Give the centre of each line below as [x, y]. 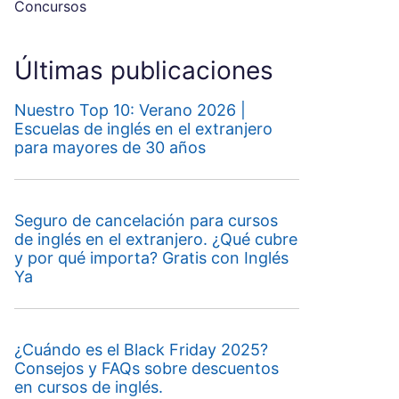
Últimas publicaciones [143, 70]
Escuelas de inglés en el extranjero [143, 129]
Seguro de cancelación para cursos [146, 220]
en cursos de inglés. [88, 387]
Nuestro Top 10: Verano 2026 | [130, 110]
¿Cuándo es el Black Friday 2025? [141, 350]
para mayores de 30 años [110, 147]
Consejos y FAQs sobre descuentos [146, 368]
